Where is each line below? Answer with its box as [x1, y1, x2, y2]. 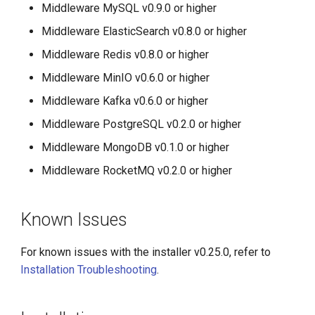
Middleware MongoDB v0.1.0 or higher [41, 140, 230, 154]
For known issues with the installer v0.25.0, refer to [20, 245, 271, 259]
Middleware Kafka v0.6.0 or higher [41, 94, 209, 108]
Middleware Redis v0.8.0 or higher [41, 47, 210, 61]
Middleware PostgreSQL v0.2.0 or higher [41, 117, 242, 131]
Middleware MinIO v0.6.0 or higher [41, 70, 210, 84]
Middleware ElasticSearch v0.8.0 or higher [41, 24, 247, 38]
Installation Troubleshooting [20, 262, 157, 276]
